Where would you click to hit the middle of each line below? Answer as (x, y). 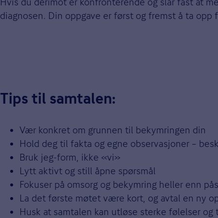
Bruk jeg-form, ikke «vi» (70, 157)
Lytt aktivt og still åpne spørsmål (88, 171)
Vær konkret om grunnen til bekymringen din (113, 130)
